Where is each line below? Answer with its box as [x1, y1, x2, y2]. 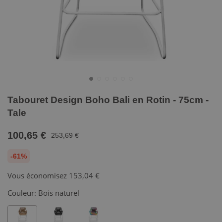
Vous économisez [7, 170, 69, 180]
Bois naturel [38, 188, 79, 198]
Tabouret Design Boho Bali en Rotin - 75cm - [7, 95, 209, 105]
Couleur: [7, 188, 38, 198]
